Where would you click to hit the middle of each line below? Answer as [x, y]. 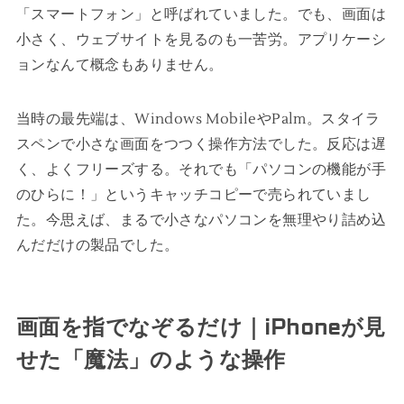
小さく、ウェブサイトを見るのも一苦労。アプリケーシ [201, 39]
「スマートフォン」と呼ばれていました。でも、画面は [201, 14]
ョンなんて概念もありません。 [119, 64]
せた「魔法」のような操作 [151, 360]
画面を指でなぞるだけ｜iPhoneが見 [201, 327]
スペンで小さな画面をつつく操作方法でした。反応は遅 [201, 144]
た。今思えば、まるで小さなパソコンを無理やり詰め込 [201, 220]
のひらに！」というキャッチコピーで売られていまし [193, 194]
